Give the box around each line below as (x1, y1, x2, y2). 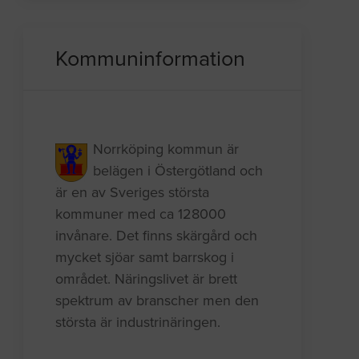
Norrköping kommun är (93, 140, 240, 159)
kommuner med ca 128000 (55, 205, 227, 224)
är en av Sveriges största (55, 184, 210, 202)
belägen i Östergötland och (93, 162, 264, 180)
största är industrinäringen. (55, 313, 221, 332)
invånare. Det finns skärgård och (55, 227, 258, 245)
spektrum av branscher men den (55, 292, 260, 310)
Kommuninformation (55, 46, 246, 73)
